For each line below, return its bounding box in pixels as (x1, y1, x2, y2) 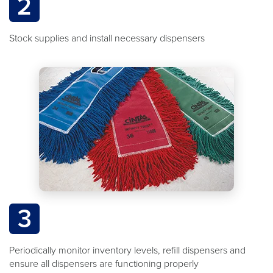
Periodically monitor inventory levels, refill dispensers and (9, 243, 246, 257)
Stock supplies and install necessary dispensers (9, 31, 205, 45)
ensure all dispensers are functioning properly (9, 257, 199, 271)
